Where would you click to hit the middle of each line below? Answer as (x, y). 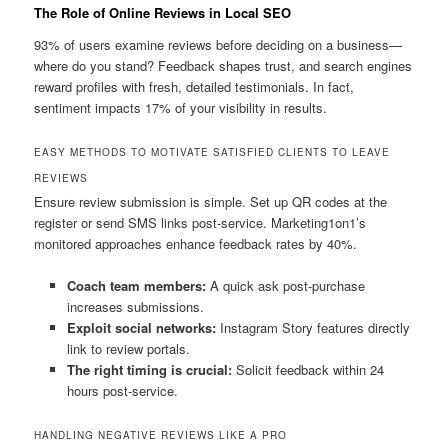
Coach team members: (136, 285)
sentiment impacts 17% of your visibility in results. (181, 107)
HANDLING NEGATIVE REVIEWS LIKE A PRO (161, 435)
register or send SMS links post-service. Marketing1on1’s (200, 222)
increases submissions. (135, 306)
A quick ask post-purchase (285, 285)
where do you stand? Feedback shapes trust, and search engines (223, 65)
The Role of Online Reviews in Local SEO (163, 13)
